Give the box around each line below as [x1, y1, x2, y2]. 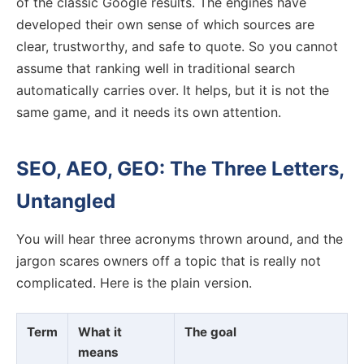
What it [78, 323, 122, 340]
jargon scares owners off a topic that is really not [16, 252, 321, 269]
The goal [184, 323, 236, 340]
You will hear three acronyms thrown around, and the [16, 230, 343, 247]
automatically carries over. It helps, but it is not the [16, 82, 329, 99]
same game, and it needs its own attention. [16, 104, 281, 121]
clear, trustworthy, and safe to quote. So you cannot [16, 38, 338, 55]
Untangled [16, 189, 115, 214]
